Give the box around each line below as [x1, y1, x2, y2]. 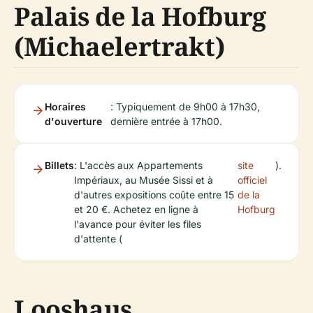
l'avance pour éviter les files [74, 217, 201, 230]
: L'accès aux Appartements [74, 159, 203, 171]
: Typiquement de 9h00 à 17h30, [110, 100, 260, 112]
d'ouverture [45, 115, 102, 127]
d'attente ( [74, 232, 122, 245]
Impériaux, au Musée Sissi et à [74, 173, 213, 186]
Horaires [45, 100, 86, 112]
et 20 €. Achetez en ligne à [74, 203, 198, 215]
